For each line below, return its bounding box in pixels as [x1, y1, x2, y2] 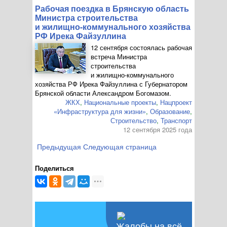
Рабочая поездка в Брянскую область [35, 3, 189, 14]
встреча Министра [91, 52, 147, 61]
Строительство [110, 116, 157, 125]
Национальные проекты [84, 97, 156, 107]
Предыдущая [37, 141, 81, 152]
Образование [150, 106, 190, 116]
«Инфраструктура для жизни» [54, 106, 146, 116]
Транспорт [161, 116, 192, 125]
